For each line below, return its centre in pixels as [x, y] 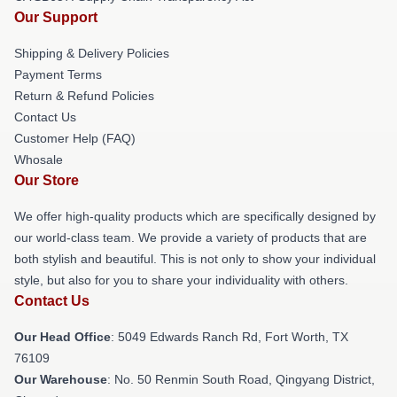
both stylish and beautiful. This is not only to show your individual [195, 258]
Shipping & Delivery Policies [92, 53]
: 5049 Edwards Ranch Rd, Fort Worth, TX [230, 336]
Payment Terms [58, 74]
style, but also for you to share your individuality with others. [181, 280]
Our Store [47, 180]
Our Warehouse [61, 379]
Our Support [56, 17]
